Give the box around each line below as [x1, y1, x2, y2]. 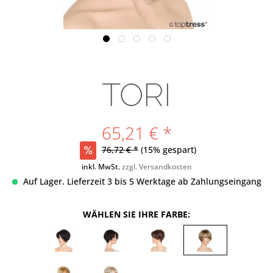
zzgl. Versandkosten [121, 161, 192, 172]
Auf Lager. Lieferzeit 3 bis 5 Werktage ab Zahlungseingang [20, 175, 261, 187]
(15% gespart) [141, 143, 196, 155]
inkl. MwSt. [81, 161, 122, 172]
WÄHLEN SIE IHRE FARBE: [83, 208, 190, 220]
